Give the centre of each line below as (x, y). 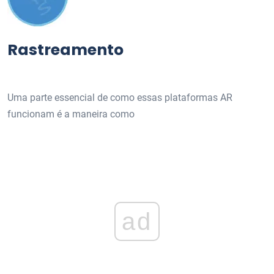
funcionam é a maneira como (71, 114)
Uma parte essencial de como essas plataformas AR (120, 97)
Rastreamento (65, 50)
